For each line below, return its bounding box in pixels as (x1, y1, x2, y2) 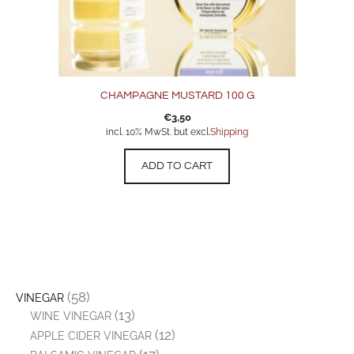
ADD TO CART (141, 160, 213, 172)
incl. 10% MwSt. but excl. (106, 126, 210, 138)
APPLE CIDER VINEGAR (29, 330, 152, 343)
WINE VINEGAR (29, 310, 111, 323)
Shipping (210, 126, 248, 138)
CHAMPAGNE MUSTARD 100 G (100, 90, 254, 102)
